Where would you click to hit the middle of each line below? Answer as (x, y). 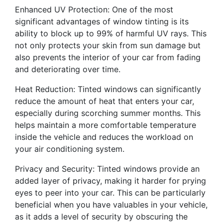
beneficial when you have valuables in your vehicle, (111, 205)
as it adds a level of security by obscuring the (101, 217)
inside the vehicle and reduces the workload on (104, 137)
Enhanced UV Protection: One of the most (94, 10)
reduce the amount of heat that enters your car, (105, 101)
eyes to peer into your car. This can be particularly (110, 193)
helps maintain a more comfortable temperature (106, 125)
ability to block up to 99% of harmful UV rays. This (111, 34)
